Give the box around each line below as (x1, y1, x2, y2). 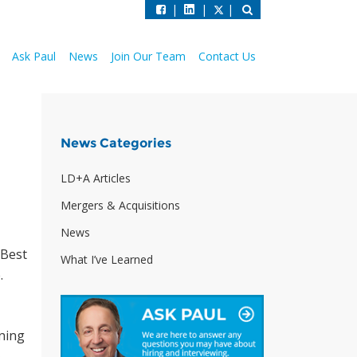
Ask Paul (12, 49, 56, 64)
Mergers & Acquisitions (61, 198, 180, 213)
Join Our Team (111, 49, 186, 64)
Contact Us (198, 49, 256, 64)
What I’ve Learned (61, 252, 153, 267)
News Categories (61, 135, 171, 151)
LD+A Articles (61, 171, 131, 186)
